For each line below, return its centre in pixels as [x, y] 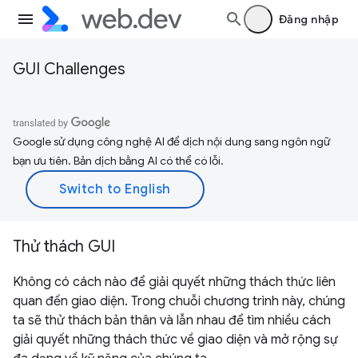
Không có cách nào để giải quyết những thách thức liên [174, 282]
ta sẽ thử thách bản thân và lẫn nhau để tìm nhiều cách [172, 320]
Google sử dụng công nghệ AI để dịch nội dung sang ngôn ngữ [171, 141]
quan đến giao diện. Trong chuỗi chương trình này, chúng [179, 301]
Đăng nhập [308, 19]
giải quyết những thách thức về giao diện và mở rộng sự [175, 340]
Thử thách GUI [64, 247]
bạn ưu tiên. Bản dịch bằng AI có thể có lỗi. [118, 161]
